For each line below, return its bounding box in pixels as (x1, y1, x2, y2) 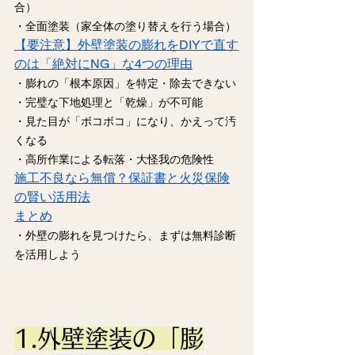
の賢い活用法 (14, 189, 90, 205)
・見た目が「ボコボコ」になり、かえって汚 (14, 115, 236, 128)
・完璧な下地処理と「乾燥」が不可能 (14, 96, 203, 109)
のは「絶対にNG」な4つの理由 (14, 56, 193, 72)
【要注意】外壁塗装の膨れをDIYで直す (14, 37, 239, 53)
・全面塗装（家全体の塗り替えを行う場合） (14, 20, 236, 33)
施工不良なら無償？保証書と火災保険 (14, 170, 230, 186)
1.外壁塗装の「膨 (14, 326, 204, 351)
